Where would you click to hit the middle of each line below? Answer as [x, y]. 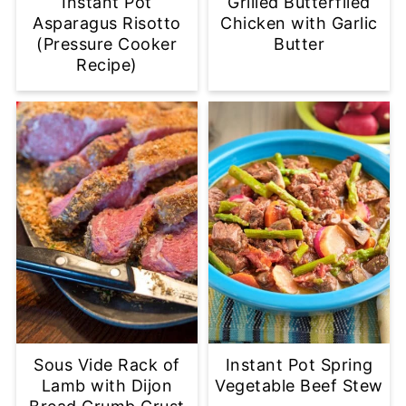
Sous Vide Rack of [107, 365]
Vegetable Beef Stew [299, 386]
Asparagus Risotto [107, 24]
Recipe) [107, 65]
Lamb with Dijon [107, 386]
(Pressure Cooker [107, 44]
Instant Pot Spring [299, 365]
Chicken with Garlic [299, 24]
